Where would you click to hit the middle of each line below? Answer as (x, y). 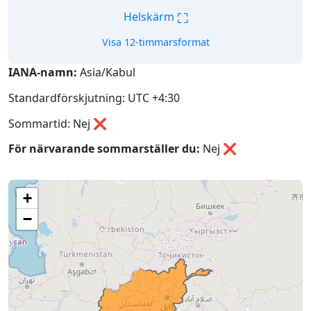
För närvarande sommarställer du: (104, 149)
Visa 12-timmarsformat (155, 42)
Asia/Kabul (106, 72)
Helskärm (150, 17)
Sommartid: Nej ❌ (58, 123)
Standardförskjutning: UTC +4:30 (94, 98)
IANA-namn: (43, 72)
